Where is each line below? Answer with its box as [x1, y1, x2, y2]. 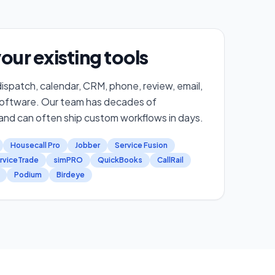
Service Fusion [115, 140, 168, 150]
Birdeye [56, 169, 85, 179]
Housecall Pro [10, 140, 60, 150]
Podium [14, 169, 42, 179]
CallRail [157, 155, 184, 165]
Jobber [75, 140, 100, 150]
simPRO [53, 155, 83, 165]
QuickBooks [98, 155, 142, 165]
